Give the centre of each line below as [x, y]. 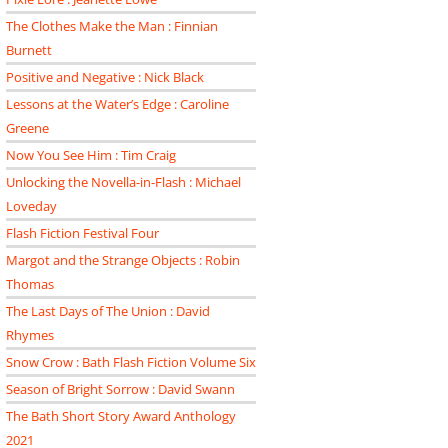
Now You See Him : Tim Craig [91, 155]
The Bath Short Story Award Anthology [121, 416]
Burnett [29, 50]
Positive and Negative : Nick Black [105, 77]
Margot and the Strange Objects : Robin [123, 260]
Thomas [30, 284]
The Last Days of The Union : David [108, 311]
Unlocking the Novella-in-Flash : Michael [123, 182]
